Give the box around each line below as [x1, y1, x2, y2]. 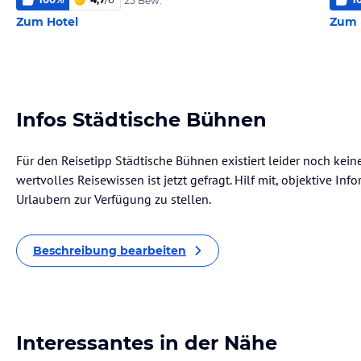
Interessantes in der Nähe [16, 331, 277, 355]
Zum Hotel [16, 15, 78, 29]
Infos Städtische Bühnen [16, 108, 267, 131]
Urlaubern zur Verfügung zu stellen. [16, 191, 211, 207]
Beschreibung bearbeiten [33, 243, 186, 258]
